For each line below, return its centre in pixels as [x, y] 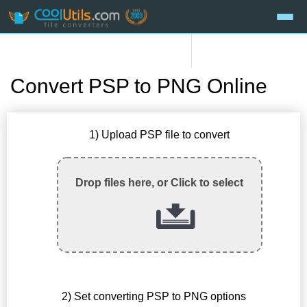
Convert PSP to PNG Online [139, 86]
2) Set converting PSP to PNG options [153, 296]
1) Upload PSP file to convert [160, 135]
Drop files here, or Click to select [160, 183]
